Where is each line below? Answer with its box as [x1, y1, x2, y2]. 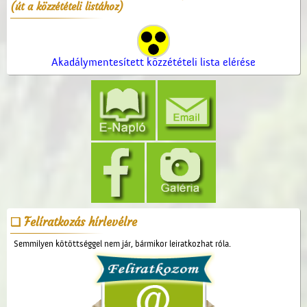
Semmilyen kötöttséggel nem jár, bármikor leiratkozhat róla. [14, 238, 231, 249]
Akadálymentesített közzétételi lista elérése [51, 56, 256, 69]
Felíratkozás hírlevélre [24, 214, 137, 230]
